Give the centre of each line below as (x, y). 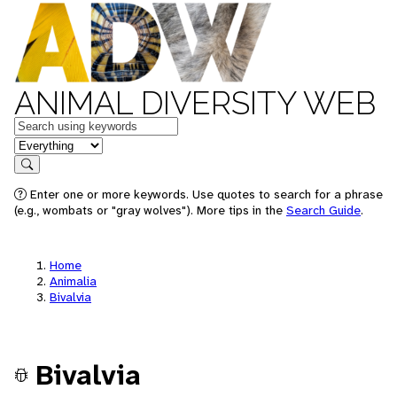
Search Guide (323, 210)
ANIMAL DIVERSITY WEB (195, 103)
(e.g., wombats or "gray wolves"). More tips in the (150, 210)
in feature (43, 144)
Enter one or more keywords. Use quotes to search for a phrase (205, 194)
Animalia (73, 281)
